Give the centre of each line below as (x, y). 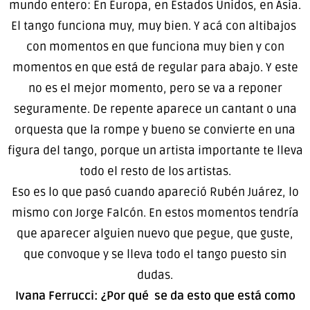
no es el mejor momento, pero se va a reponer (155, 88)
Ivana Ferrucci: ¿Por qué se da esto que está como (155, 295)
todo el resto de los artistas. (155, 171)
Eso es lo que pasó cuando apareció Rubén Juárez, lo (155, 192)
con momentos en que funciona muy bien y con (155, 46)
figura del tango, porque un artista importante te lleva (155, 150)
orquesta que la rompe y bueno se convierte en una (155, 129)
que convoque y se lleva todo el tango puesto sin (155, 254)
